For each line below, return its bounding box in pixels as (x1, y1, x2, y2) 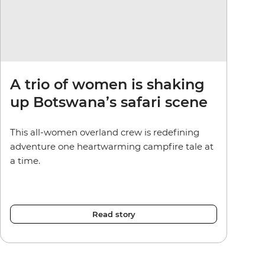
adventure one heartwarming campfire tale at (10, 140, 214, 152)
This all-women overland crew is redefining (10, 126, 199, 138)
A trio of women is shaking (10, 75, 205, 93)
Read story (92, 209, 135, 219)
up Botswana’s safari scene (10, 93, 208, 111)
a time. (10, 154, 40, 166)
